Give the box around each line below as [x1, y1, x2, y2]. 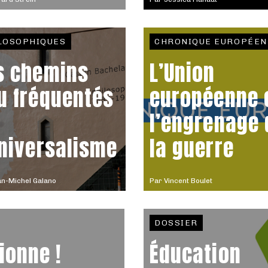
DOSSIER [154, 218, 198, 228]
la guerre [150, 132, 234, 165]
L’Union [150, 57, 215, 89]
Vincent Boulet [164, 176, 212, 185]
